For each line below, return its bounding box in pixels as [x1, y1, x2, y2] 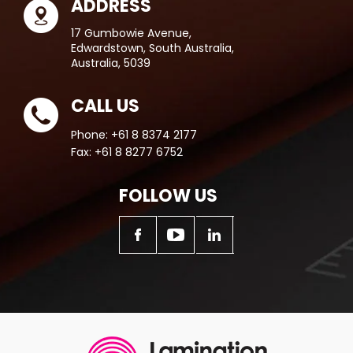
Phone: [71, 127, 111, 143]
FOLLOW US [119, 184, 217, 209]
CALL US [71, 94, 139, 119]
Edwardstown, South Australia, [71, 40, 234, 57]
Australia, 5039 [71, 55, 150, 72]
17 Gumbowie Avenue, [71, 25, 191, 42]
